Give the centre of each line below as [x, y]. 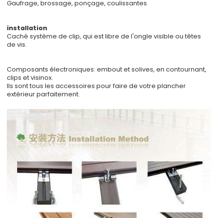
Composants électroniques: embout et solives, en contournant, [107, 70]
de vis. [17, 45]
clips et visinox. [30, 78]
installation [27, 28]
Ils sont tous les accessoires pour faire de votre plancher [97, 86]
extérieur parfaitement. [44, 94]
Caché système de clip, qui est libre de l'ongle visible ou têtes [104, 36]
